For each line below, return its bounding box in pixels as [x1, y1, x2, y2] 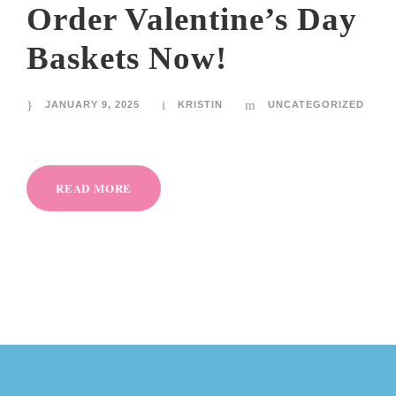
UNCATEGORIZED [268, 99, 364, 110]
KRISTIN [178, 99, 223, 110]
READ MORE [56, 179, 133, 197]
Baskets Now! [27, 40, 227, 77]
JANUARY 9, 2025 [45, 99, 140, 110]
